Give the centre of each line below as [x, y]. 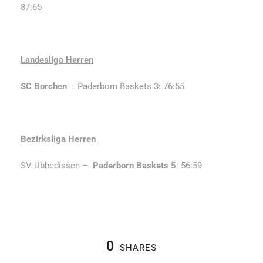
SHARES [138, 247]
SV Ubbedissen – [57, 165]
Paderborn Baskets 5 [134, 165]
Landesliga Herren [57, 60]
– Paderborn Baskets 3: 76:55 [126, 86]
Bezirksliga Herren [58, 139]
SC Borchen [44, 86]
